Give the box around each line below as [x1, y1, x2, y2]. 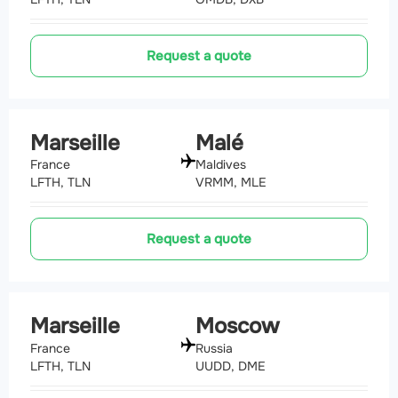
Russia [195, 340, 233, 357]
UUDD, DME [195, 358, 266, 375]
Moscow [195, 313, 279, 340]
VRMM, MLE [195, 174, 267, 191]
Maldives [195, 156, 246, 173]
